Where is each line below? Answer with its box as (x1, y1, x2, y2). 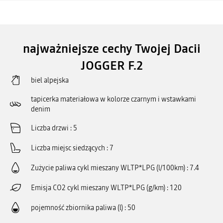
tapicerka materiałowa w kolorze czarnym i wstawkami (31, 94, 196, 104)
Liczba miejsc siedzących (31, 143, 105, 153)
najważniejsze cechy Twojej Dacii (22, 40, 201, 57)
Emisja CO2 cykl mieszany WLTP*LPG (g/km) (31, 183, 165, 193)
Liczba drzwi (31, 123, 69, 133)
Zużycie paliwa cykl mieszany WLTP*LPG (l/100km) (31, 163, 185, 173)
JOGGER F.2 (80, 57, 143, 74)
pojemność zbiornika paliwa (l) (31, 203, 123, 213)
